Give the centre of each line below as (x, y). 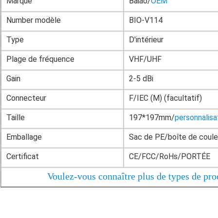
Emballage (24, 137)
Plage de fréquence (40, 59)
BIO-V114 (146, 20)
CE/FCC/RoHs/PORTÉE (170, 156)
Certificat (23, 156)
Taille (16, 117)
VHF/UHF (145, 59)
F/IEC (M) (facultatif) (165, 98)
